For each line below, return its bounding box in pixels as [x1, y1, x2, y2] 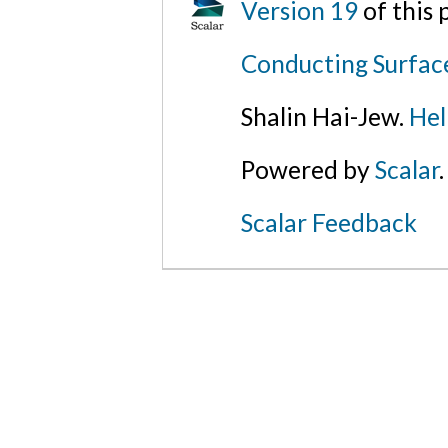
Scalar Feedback [241, 207, 418, 237]
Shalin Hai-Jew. [241, 101, 410, 131]
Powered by [241, 154, 376, 184]
